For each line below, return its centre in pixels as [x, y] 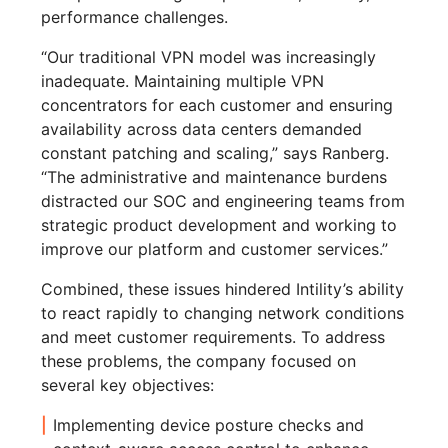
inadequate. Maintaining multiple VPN [183, 81]
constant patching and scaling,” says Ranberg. [215, 153]
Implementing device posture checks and [209, 425]
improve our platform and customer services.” [215, 249]
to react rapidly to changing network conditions [223, 313]
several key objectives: [128, 385]
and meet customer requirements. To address [213, 337]
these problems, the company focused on [199, 361]
